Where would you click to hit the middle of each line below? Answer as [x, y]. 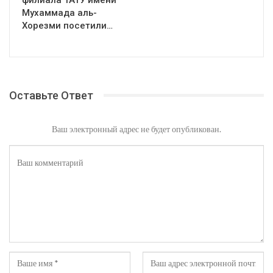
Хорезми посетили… [67, 25]
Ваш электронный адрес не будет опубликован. [136, 129]
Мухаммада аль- [59, 12]
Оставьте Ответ [51, 95]
